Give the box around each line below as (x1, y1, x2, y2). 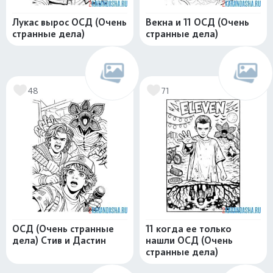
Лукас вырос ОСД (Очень (12, 16, 127, 28)
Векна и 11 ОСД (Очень (146, 16, 249, 28)
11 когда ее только (146, 223, 232, 235)
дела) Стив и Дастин (12, 235, 106, 246)
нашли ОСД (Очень (146, 235, 233, 246)
